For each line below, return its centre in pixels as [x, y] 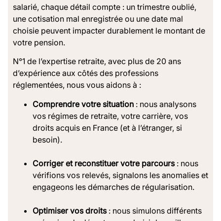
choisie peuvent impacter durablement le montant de [109, 30]
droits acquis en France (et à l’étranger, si [107, 128]
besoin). [47, 139]
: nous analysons [165, 104]
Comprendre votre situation [83, 104]
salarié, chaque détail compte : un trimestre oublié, [105, 7]
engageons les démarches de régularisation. [113, 187]
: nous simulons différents [154, 210]
